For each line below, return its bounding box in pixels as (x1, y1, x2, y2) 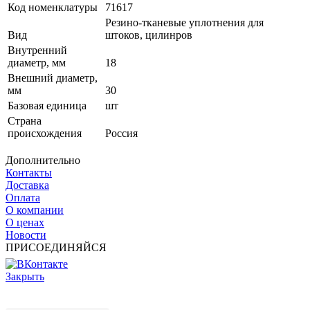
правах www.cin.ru (19, 295, 107, 308)
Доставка (6, 179, 49, 192)
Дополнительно (6, 154, 80, 167)
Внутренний (8, 44, 67, 57)
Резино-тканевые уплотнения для (105, 17, 264, 29)
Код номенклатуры (8, 1, 98, 14)
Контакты (6, 167, 52, 179)
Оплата (6, 192, 40, 204)
